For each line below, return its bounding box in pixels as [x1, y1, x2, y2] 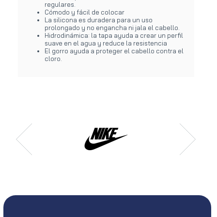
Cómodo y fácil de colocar [45, 8, 124, 16]
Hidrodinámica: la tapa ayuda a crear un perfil [45, 31, 183, 39]
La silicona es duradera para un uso [45, 15, 153, 24]
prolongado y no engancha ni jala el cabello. [45, 23, 180, 31]
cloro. [45, 54, 62, 62]
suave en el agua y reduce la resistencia [45, 39, 167, 47]
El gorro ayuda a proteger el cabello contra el [45, 46, 184, 55]
